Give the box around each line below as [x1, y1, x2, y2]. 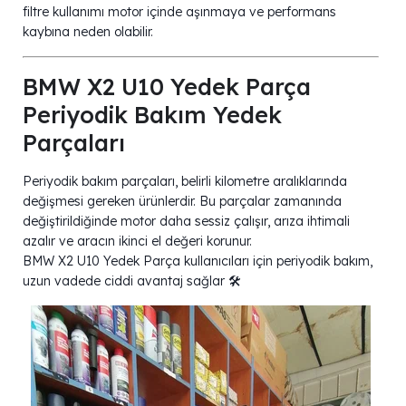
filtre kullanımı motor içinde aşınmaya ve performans [23, 3, 336, 20]
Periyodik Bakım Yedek [23, 100, 282, 129]
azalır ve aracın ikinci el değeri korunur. [23, 232, 252, 249]
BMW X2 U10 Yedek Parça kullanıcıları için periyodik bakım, [23, 252, 372, 269]
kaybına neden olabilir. [23, 23, 153, 40]
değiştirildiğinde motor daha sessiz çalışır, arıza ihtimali [23, 212, 350, 229]
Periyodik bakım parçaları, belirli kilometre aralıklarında [23, 172, 347, 189]
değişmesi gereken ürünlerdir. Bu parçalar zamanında [23, 192, 342, 209]
